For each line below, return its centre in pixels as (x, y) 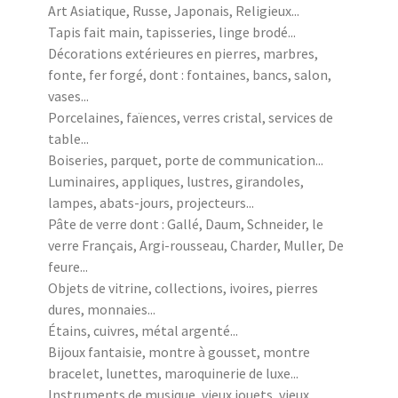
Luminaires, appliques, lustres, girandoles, (176, 181)
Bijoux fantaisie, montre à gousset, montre (179, 351)
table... (68, 138)
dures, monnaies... (102, 309)
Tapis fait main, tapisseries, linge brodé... (172, 32)
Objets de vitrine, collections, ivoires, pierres (183, 287)
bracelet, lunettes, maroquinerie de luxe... (173, 373)
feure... (68, 266)
